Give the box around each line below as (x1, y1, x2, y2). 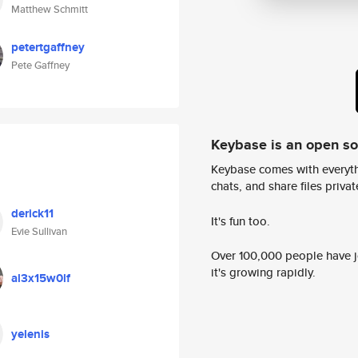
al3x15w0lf (11, 269, 70, 287)
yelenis (11, 325, 50, 343)
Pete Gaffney (11, 58, 70, 73)
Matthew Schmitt (11, 2, 88, 17)
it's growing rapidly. (211, 264, 316, 281)
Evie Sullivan (11, 224, 67, 239)
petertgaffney (11, 38, 85, 56)
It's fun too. (211, 212, 270, 229)
